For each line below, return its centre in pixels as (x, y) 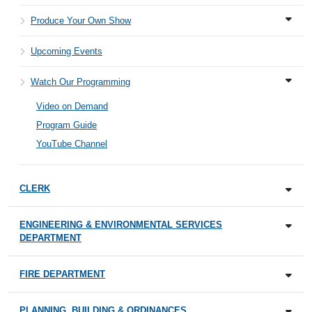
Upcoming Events (67, 51)
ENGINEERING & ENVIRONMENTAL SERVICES (121, 224)
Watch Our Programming (80, 81)
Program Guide (67, 125)
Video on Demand (72, 106)
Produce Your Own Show (81, 20)
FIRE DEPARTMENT (62, 274)
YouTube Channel (72, 143)
